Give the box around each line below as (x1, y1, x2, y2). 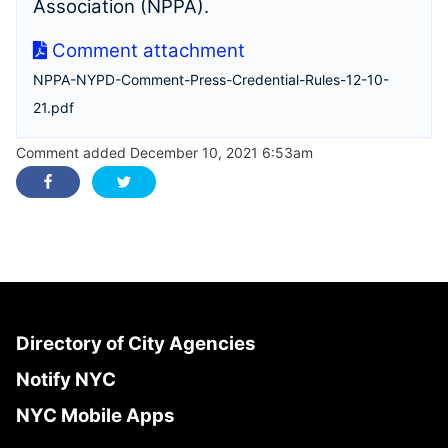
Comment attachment (47, 39, 245, 62)
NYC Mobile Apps (16, 404, 174, 427)
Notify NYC (16, 368, 116, 391)
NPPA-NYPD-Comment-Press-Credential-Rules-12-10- (33, 71, 389, 88)
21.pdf (33, 99, 74, 116)
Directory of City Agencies (16, 332, 255, 355)
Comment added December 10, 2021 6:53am (16, 144, 313, 161)
